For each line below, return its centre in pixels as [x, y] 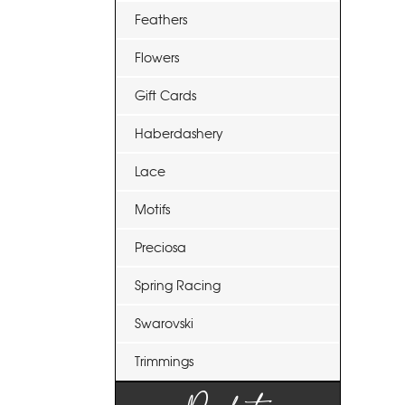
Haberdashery [179, 134]
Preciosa [160, 248]
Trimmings [164, 362]
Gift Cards [165, 96]
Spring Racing [178, 286]
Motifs [152, 210]
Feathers [161, 20]
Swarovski [164, 324]
